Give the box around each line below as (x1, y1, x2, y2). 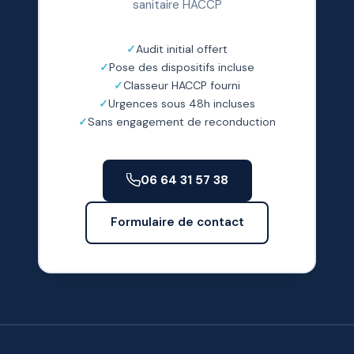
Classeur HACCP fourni (123, 77, 240, 92)
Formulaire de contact (110, 214, 244, 230)
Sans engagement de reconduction (88, 114, 276, 129)
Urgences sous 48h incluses (108, 96, 255, 111)
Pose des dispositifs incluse (109, 59, 254, 74)
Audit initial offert (136, 41, 228, 56)
